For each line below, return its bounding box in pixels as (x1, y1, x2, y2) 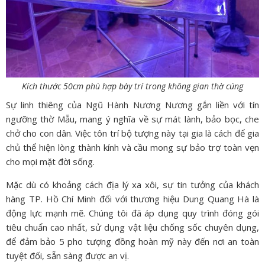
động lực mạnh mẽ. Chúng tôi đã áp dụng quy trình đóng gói (6, 206, 259, 219)
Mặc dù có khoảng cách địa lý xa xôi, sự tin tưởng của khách (6, 178, 259, 190)
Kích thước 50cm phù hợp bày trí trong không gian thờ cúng (22, 80, 243, 92)
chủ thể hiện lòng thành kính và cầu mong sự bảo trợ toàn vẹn (6, 141, 259, 154)
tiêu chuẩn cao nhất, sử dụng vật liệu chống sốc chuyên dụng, (6, 221, 259, 233)
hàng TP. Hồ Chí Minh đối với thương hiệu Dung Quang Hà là (6, 192, 259, 205)
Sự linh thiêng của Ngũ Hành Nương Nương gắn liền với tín (6, 99, 259, 111)
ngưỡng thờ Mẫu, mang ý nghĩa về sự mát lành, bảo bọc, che (6, 113, 259, 125)
